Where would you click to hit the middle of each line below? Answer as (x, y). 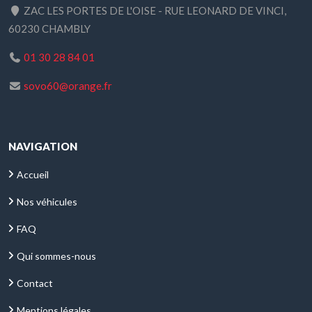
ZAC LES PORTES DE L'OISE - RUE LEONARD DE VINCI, (154, 11)
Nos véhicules (47, 202)
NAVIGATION (43, 147)
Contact (35, 283)
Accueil (33, 175)
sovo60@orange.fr (68, 86)
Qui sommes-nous (56, 256)
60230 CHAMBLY (49, 29)
